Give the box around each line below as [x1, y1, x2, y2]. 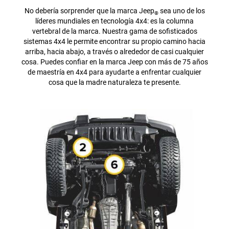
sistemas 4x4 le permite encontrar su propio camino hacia [24, 37, 205, 45]
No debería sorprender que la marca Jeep [24, 6, 154, 15]
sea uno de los [158, 6, 205, 15]
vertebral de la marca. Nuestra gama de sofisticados [32, 27, 197, 35]
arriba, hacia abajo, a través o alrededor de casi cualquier [25, 47, 204, 56]
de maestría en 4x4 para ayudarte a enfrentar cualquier [28, 67, 201, 76]
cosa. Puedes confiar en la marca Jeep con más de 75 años [21, 57, 208, 66]
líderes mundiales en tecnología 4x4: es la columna [35, 16, 194, 25]
